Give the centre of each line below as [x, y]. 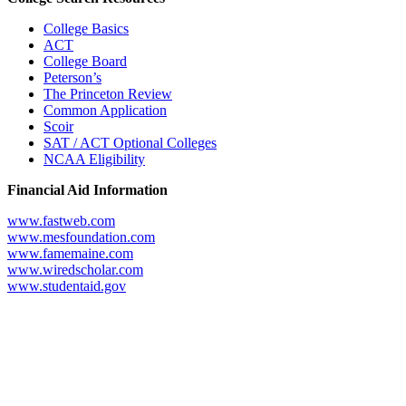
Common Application [105, 110]
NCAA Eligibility [94, 159]
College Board [85, 61]
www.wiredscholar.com [75, 269]
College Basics [86, 28]
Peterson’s [72, 77]
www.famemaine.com [70, 253]
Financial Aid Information [87, 189]
